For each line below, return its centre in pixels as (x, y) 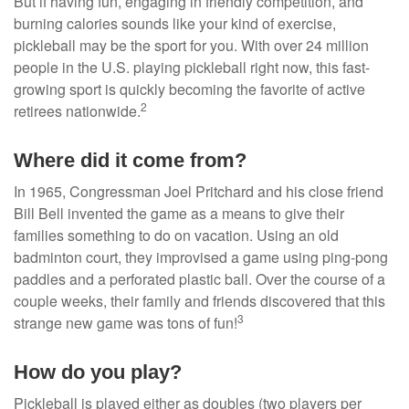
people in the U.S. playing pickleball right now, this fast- (192, 68)
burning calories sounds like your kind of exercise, (175, 24)
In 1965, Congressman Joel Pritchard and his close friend (199, 192)
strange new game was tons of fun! (126, 323)
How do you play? (98, 372)
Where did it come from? (130, 161)
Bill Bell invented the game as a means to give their (179, 214)
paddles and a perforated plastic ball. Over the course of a (199, 279)
